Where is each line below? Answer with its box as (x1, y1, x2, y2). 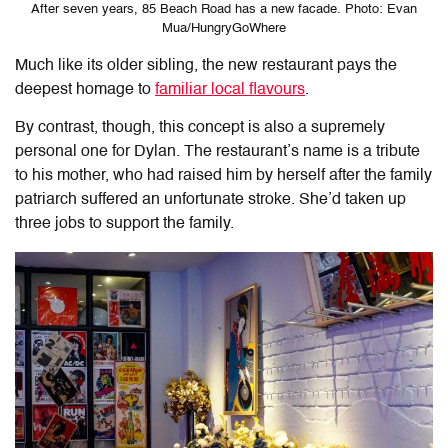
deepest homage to (15, 81, 155, 98)
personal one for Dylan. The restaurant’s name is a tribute (15, 143, 420, 160)
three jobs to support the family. (15, 215, 234, 232)
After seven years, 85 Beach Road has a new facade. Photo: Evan (31, 2, 417, 16)
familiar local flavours (155, 81, 305, 98)
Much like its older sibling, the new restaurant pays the (15, 57, 397, 74)
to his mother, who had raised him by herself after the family (15, 167, 432, 184)
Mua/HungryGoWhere (162, 21, 286, 35)
